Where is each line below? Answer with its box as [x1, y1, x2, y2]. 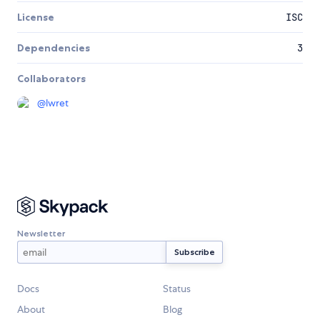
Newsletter [17, 227, 65, 239]
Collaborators [17, 72, 86, 86]
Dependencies [17, 41, 90, 55]
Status [163, 282, 191, 296]
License [17, 11, 54, 24]
